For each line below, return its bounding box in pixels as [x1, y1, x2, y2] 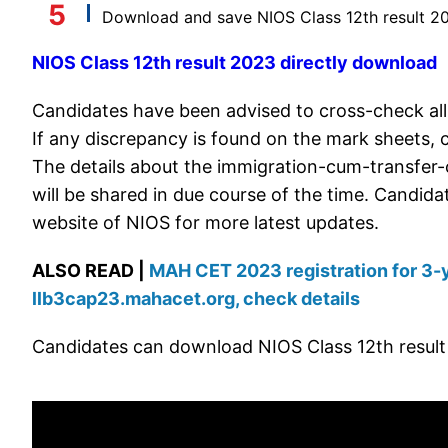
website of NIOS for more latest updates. [32, 212, 384, 234]
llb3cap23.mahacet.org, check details [32, 288, 360, 310]
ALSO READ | [32, 260, 149, 282]
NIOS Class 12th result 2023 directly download [32, 52, 437, 74]
